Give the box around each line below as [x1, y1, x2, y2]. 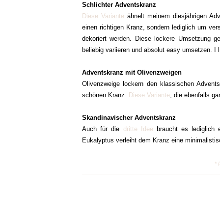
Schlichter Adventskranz [82, 1, 158, 8]
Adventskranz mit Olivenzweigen [82, 69, 184, 76]
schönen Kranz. [82, 91, 129, 99]
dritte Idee [123, 125, 153, 133]
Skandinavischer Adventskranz [82, 114, 178, 121]
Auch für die [82, 125, 123, 133]
